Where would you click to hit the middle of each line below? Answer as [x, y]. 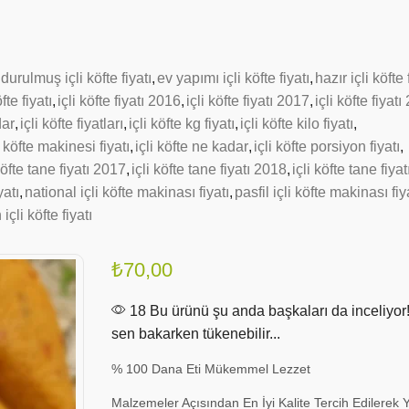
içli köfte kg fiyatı [182, 123]
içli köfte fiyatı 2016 [119, 100]
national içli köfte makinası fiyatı [127, 191]
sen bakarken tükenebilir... [196, 333]
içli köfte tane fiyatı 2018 [209, 168]
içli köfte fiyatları [72, 123]
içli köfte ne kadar [192, 146]
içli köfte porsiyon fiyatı [327, 146]
